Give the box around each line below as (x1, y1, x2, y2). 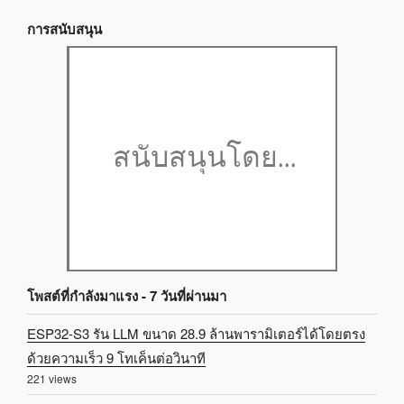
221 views (27, 371, 77, 387)
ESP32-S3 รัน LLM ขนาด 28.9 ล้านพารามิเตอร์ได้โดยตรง (27, 324, 365, 344)
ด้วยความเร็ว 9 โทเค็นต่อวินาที (27, 348, 206, 368)
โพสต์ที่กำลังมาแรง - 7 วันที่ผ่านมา (27, 286, 226, 307)
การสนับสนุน (27, 18, 102, 39)
